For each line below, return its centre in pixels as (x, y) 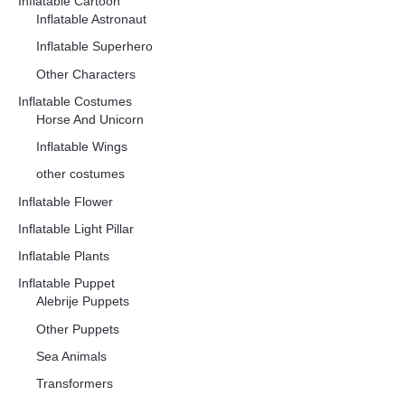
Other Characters (86, 74)
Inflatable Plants (64, 257)
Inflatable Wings (82, 147)
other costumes (80, 174)
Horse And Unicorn (90, 119)
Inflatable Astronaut (91, 20)
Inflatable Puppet (66, 284)
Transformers (75, 384)
